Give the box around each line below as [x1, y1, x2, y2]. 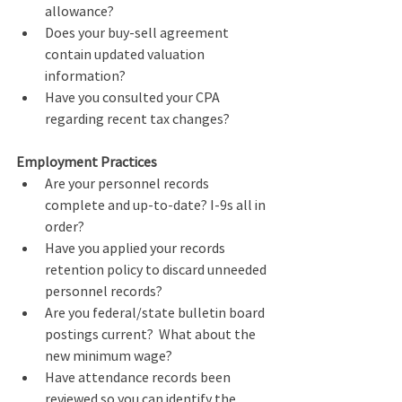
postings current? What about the [45, 325, 258, 343]
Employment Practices [16, 153, 157, 170]
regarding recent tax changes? [45, 109, 230, 127]
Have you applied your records [45, 239, 228, 257]
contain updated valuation [45, 45, 207, 63]
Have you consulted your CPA [45, 88, 223, 106]
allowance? [45, 2, 114, 20]
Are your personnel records [45, 174, 212, 192]
